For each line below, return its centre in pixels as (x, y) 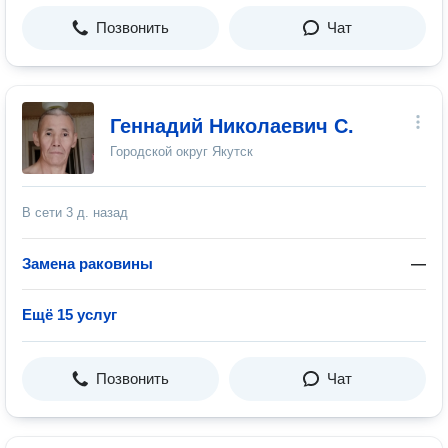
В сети (44, 212)
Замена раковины (87, 263)
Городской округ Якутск (181, 151)
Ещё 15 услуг (69, 314)
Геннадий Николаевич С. (232, 126)
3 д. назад (97, 212)
